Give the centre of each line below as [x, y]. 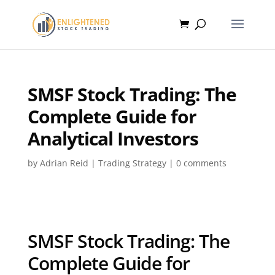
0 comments [201, 163]
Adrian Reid [64, 163]
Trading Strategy [132, 163]
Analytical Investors [113, 138]
